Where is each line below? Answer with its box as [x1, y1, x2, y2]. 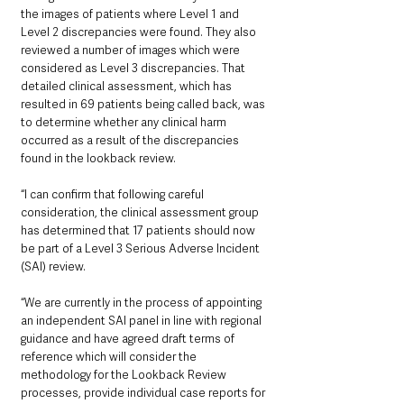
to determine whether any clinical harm [21, 115, 229, 131]
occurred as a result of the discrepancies [21, 133, 242, 149]
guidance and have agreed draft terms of [21, 331, 237, 347]
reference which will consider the [21, 349, 199, 365]
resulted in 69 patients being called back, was [21, 96, 268, 113]
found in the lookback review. [21, 151, 179, 167]
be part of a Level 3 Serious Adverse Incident [21, 241, 262, 257]
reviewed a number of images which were [21, 42, 243, 59]
